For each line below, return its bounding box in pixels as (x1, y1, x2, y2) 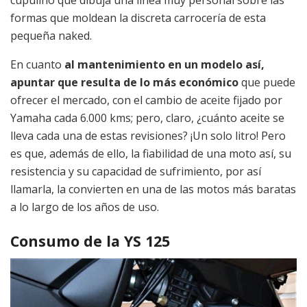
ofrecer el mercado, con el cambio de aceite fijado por (10, 92, 282, 108)
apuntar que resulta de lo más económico (10, 74, 238, 90)
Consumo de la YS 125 (10, 230, 170, 251)
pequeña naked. (10, 27, 92, 43)
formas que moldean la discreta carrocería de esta (10, 10, 266, 25)
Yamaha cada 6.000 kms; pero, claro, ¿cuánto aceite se (10, 110, 284, 125)
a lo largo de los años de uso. (10, 199, 159, 214)
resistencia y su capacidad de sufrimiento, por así (10, 163, 261, 179)
